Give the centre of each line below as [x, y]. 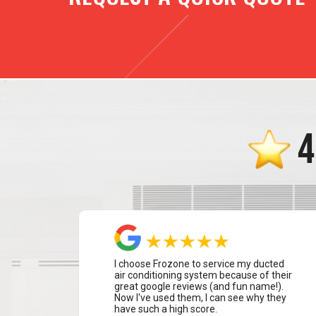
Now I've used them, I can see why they [201, 298]
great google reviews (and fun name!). [199, 286]
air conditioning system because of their [203, 275]
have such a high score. [166, 309]
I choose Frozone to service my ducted [200, 264]
